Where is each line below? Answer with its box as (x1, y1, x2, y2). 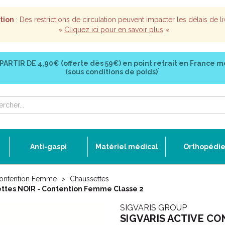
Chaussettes (70, 175, 109, 183)
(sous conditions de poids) (65, 68, 158, 76)
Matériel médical (95, 143, 158, 151)
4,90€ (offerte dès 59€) (36, 59, 123, 67)
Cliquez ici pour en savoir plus (64, 26, 163, 34)
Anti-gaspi (30, 143, 67, 151)
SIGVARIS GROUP (120, 203, 187, 212)
